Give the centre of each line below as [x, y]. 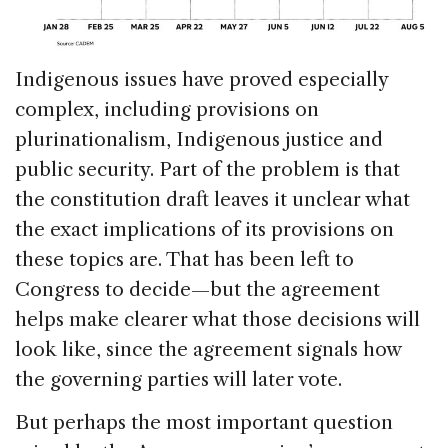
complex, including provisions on [167, 110]
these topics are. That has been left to [184, 260]
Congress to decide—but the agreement [197, 290]
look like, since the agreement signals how [208, 350]
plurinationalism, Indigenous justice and [199, 140]
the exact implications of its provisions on [204, 230]
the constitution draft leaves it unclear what [212, 200]
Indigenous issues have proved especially [201, 80]
